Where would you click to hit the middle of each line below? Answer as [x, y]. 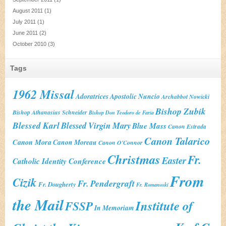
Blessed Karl [36, 126]
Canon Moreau [75, 142]
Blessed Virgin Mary [96, 126]
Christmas [134, 159]
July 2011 [24, 22]
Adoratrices [92, 96]
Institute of [164, 206]
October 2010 [30, 44]
